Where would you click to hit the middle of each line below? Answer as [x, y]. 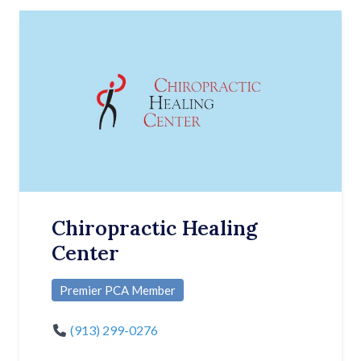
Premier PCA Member [118, 290]
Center [85, 253]
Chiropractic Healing [155, 228]
